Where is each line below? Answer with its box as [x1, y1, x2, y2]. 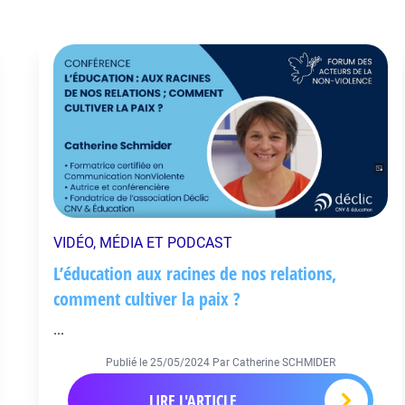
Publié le [105, 356, 150, 369]
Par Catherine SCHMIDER [212, 356, 335, 369]
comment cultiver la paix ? [53, 287, 241, 311]
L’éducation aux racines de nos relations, [53, 261, 337, 286]
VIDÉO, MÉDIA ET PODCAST [53, 234, 233, 251]
